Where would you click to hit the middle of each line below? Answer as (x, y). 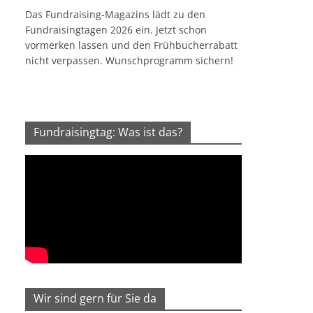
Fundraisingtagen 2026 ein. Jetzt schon (116, 30)
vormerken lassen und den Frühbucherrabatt (131, 45)
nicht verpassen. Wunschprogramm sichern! (129, 61)
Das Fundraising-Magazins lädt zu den (115, 15)
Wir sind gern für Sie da (95, 299)
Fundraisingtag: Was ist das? (108, 132)
